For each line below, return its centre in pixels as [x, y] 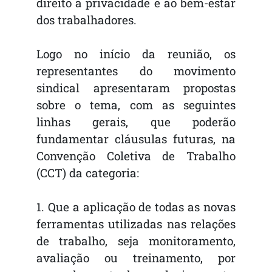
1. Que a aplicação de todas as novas [136, 207]
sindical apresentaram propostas [136, 88]
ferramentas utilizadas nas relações [136, 224]
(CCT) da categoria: [88, 173]
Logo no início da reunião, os [136, 54]
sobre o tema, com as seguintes [136, 105]
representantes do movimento [136, 71]
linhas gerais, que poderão [136, 122]
